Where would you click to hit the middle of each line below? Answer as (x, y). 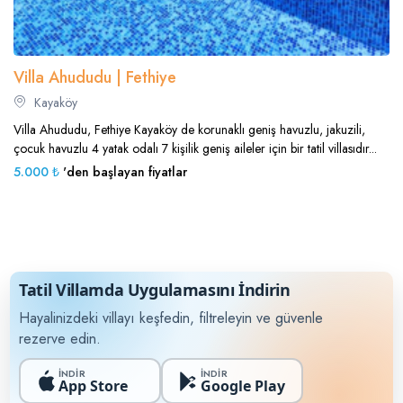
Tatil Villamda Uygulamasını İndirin (155, 290)
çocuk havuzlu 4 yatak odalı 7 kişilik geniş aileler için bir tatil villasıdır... (195, 149)
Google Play (242, 385)
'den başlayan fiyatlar (123, 172)
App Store (93, 385)
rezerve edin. (60, 339)
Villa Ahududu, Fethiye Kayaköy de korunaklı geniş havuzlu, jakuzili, (189, 130)
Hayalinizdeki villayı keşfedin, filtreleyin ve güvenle (171, 318)
